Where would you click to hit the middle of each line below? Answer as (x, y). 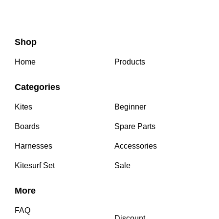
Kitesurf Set (35, 165)
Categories (37, 87)
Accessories (136, 146)
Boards (27, 126)
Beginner (130, 107)
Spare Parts (135, 126)
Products (130, 62)
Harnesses (33, 146)
